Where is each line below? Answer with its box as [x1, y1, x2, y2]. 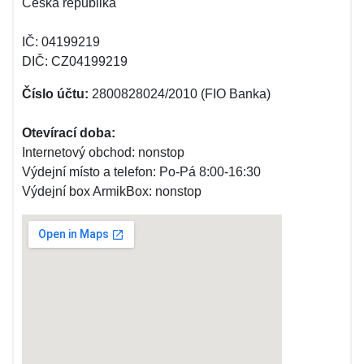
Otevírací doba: [22, 126, 115, 140]
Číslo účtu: [22, 87, 89, 101]
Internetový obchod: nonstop [22, 145, 184, 159]
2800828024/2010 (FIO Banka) [89, 87, 271, 101]
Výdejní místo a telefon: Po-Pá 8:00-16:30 [22, 165, 261, 179]
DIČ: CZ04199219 [22, 54, 128, 68]
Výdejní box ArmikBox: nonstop [22, 184, 201, 198]
